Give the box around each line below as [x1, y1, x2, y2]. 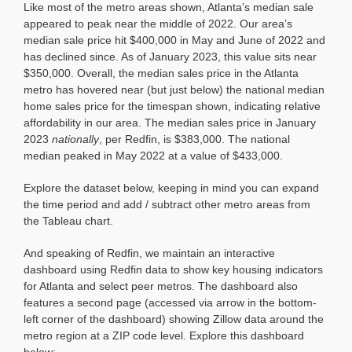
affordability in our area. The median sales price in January [23, 116, 316, 130]
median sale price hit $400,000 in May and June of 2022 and [23, 34, 325, 47]
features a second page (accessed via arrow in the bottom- [23, 296, 317, 310]
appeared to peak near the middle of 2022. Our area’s [23, 17, 292, 31]
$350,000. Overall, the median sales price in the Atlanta [23, 67, 299, 80]
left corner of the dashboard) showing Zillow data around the [23, 313, 324, 326]
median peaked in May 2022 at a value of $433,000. [23, 149, 283, 163]
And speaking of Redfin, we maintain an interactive [23, 247, 275, 260]
